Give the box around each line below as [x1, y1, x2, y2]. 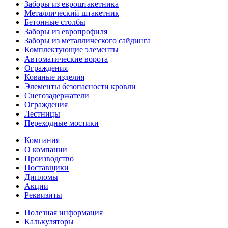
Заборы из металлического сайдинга [24, 36, 151, 45]
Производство [24, 154, 74, 163]
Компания [24, 135, 60, 145]
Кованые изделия [24, 72, 84, 81]
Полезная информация [24, 208, 103, 217]
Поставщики [24, 163, 69, 172]
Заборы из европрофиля [24, 26, 107, 36]
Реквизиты [24, 190, 62, 199]
